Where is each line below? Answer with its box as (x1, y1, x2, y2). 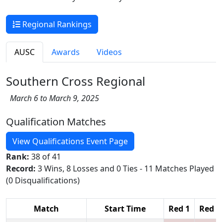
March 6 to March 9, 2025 (6, 92, 99, 104)
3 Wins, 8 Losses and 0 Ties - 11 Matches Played (38, 163, 214, 174)
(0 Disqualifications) (6, 174, 80, 186)
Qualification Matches (6, 114, 106, 128)
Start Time (105, 203, 146, 214)
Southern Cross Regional (6, 72, 145, 89)
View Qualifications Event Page (12, 135, 128, 147)
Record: (6, 163, 38, 174)
